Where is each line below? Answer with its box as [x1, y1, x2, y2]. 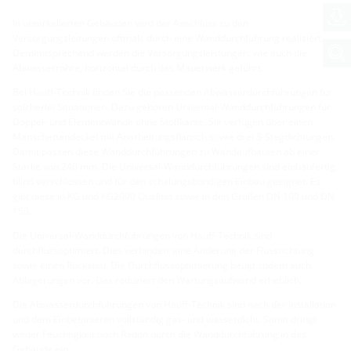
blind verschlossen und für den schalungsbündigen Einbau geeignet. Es [13, 174, 320, 188]
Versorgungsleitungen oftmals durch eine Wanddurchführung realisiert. [13, 31, 324, 45]
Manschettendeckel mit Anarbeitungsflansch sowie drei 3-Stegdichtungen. [13, 129, 335, 143]
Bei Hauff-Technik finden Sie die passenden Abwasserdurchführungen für [13, 85, 332, 99]
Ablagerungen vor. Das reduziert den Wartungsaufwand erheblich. [13, 273, 302, 287]
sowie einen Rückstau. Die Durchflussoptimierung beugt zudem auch [13, 258, 311, 272]
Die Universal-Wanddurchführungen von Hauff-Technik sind [13, 228, 272, 242]
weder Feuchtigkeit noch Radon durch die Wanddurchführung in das [13, 327, 306, 341]
